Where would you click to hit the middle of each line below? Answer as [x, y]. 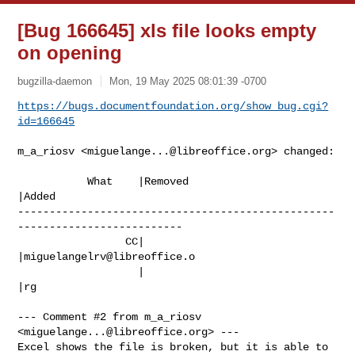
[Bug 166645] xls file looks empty [167, 31]
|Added [37, 196]
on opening [70, 53]
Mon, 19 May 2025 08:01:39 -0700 [188, 81]
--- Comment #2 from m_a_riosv [110, 317]
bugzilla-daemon [55, 81]
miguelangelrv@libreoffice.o [110, 256]
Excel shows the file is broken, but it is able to [173, 347]
